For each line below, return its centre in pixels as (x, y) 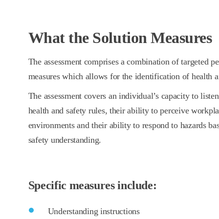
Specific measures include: (92, 185)
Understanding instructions (94, 211)
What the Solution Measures (120, 38)
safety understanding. (65, 140)
